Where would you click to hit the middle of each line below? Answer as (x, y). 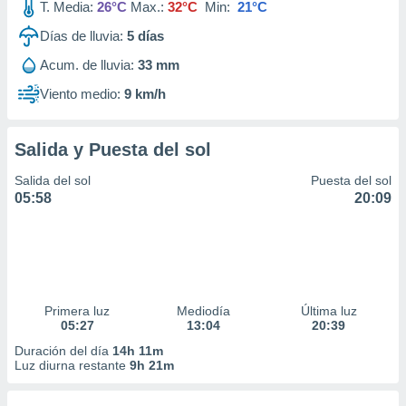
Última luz (329, 311)
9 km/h (145, 94)
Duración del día (63, 351)
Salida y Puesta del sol (113, 150)
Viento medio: (80, 94)
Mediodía (203, 311)
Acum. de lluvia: (87, 65)
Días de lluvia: (82, 36)
